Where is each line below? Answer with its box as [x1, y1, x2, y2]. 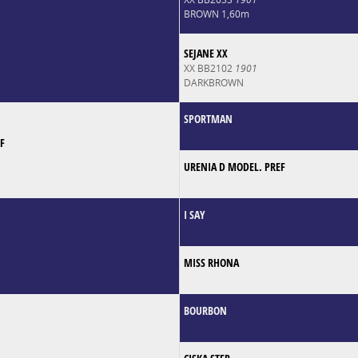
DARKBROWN [183, 75, 244, 89]
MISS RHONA [183, 254, 239, 270]
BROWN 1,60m [183, 6, 249, 21]
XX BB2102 [183, 61, 235, 75]
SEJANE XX [183, 45, 228, 61]
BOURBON [183, 302, 227, 318]
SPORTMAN [183, 110, 233, 126]
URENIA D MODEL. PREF [183, 158, 285, 174]
